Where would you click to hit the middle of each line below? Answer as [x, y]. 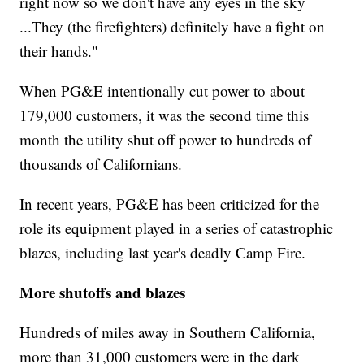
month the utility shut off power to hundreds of [166, 140]
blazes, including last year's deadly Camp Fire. [163, 253]
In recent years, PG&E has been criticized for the [170, 204]
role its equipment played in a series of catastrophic [177, 228]
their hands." [59, 51]
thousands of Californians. [101, 164]
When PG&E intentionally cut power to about [162, 91]
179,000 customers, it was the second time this [165, 115]
